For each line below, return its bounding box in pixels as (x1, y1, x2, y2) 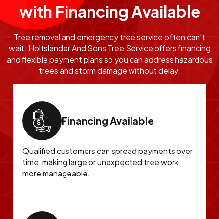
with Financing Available (19, 1, 200, 22)
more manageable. (22, 168, 90, 179)
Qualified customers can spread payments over (22, 146, 193, 156)
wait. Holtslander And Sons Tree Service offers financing (8, 43, 211, 54)
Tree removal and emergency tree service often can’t (14, 32, 205, 43)
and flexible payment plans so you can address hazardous (6, 54, 213, 65)
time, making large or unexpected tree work (22, 157, 179, 168)
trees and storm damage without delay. (39, 66, 180, 76)
